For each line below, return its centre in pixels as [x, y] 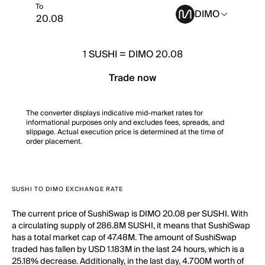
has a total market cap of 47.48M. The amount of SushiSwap [124, 238]
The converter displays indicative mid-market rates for [114, 113]
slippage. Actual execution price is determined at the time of [125, 132]
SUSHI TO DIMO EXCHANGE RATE [67, 189]
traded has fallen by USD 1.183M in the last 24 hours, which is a [128, 250]
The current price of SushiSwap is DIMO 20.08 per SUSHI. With [130, 214]
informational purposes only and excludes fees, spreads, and [125, 123]
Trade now [132, 78]
